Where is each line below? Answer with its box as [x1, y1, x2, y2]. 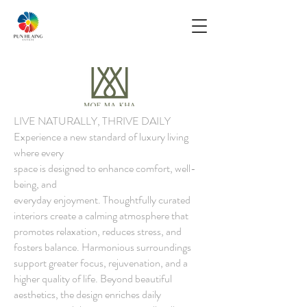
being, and [14, 176, 57, 192]
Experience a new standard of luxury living [14, 129, 188, 145]
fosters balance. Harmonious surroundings [14, 239, 191, 255]
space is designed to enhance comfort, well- [14, 160, 196, 176]
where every [14, 145, 64, 160]
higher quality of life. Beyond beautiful [14, 271, 172, 286]
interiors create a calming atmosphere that [14, 208, 188, 223]
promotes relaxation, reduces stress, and [14, 223, 182, 239]
